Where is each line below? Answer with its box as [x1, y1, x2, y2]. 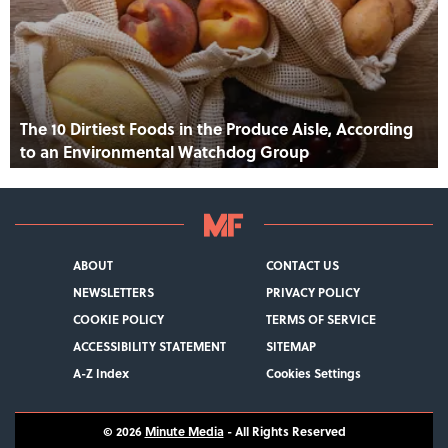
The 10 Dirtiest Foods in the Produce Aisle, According [20, 116, 413, 140]
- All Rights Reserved [223, 421, 346, 440]
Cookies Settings [265, 363, 361, 382]
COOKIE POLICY [72, 309, 164, 328]
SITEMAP [265, 336, 316, 355]
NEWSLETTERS [72, 282, 154, 301]
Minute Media [144, 421, 224, 440]
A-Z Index [72, 363, 129, 382]
